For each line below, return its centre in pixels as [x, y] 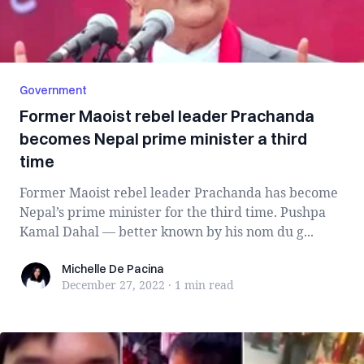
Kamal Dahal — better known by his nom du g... [167, 232]
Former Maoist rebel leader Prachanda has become [179, 193]
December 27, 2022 [113, 285]
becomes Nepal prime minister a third [163, 139]
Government [53, 90]
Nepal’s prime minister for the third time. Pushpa [173, 212]
